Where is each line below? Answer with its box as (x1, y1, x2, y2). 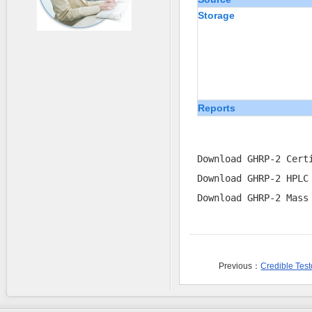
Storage (198, 10, 235, 21)
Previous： (219, 261, 261, 272)
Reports (198, 102, 235, 114)
